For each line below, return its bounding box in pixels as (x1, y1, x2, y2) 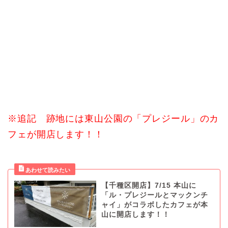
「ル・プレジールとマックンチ (101, 191, 208, 199)
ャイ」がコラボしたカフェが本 (101, 201, 208, 209)
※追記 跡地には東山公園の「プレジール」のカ (8, 113, 219, 124)
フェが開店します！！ (8, 129, 104, 140)
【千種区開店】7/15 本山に (101, 182, 196, 190)
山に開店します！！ (101, 211, 170, 219)
